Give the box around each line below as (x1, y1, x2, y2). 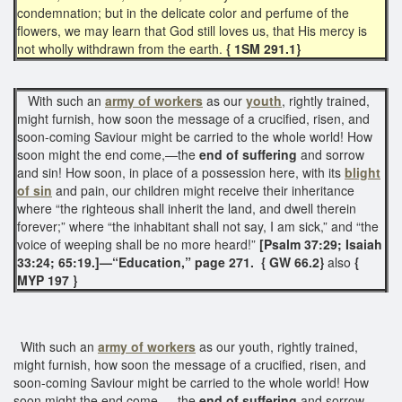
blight (345, 162, 380, 181)
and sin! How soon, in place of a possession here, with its (17, 162, 345, 181)
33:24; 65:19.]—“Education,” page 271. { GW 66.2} (17, 252, 328, 271)
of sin (17, 180, 52, 199)
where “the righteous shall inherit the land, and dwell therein (17, 198, 356, 217)
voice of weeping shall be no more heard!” (17, 234, 259, 253)
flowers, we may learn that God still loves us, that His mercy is (17, 21, 367, 39)
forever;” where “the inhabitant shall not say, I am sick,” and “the (17, 216, 379, 235)
